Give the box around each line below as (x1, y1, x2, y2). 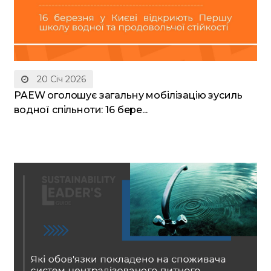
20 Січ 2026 (34, 74, 86, 85)
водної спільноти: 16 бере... (14, 104, 148, 116)
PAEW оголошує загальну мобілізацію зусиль (14, 90, 243, 102)
